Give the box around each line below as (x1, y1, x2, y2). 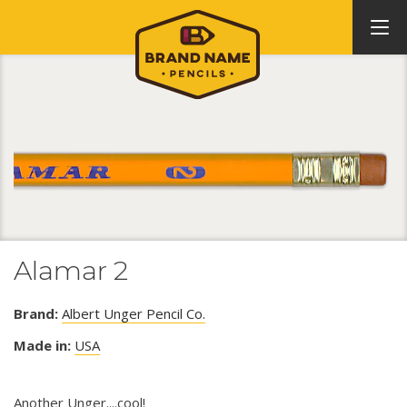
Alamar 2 (14, 253, 128, 286)
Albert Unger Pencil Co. (62, 303, 205, 323)
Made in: (14, 335, 71, 354)
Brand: (14, 303, 58, 323)
